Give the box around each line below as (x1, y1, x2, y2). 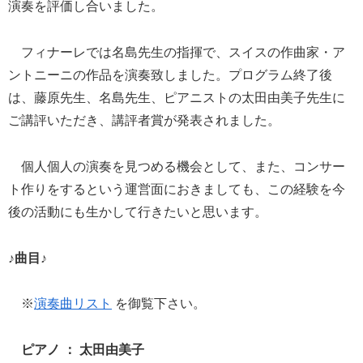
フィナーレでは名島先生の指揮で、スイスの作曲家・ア (8, 45, 345, 59)
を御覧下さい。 (112, 297, 222, 311)
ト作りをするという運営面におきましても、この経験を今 (8, 181, 345, 196)
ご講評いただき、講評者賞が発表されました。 (8, 113, 280, 127)
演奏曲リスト (34, 297, 112, 311)
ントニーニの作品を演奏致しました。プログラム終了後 (8, 67, 332, 82)
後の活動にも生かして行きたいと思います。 (8, 204, 267, 219)
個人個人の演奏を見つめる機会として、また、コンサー (8, 159, 345, 173)
